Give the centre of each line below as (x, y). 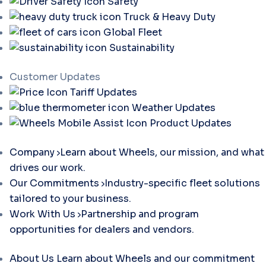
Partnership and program (140, 214)
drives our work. (47, 168)
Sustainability (142, 48)
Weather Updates (174, 108)
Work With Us (44, 214)
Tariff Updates (104, 92)
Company (33, 152)
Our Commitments (56, 183)
